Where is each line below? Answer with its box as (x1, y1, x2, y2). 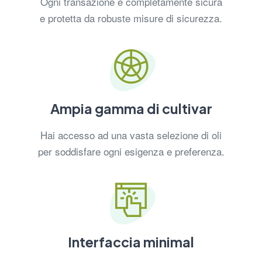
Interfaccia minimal (68, 233, 194, 251)
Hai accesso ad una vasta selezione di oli (40, 127, 222, 143)
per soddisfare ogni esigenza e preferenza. (37, 144, 225, 159)
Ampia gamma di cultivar (50, 100, 212, 118)
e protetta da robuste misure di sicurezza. (40, 11, 222, 26)
